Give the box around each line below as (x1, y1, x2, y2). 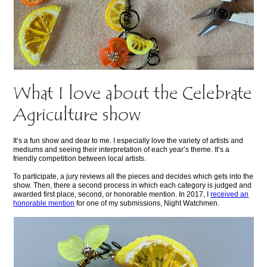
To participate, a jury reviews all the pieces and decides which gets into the (13, 172, 254, 181)
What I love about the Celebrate (13, 84, 252, 105)
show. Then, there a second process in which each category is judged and (13, 181, 252, 190)
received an (210, 190, 249, 199)
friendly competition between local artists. (13, 154, 147, 163)
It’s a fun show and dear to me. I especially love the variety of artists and (13, 136, 244, 145)
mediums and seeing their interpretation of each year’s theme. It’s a (13, 145, 230, 154)
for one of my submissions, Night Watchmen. (74, 199, 220, 208)
